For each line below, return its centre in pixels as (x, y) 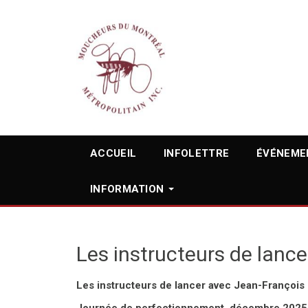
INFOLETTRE (197, 153)
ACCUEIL (113, 153)
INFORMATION (127, 189)
